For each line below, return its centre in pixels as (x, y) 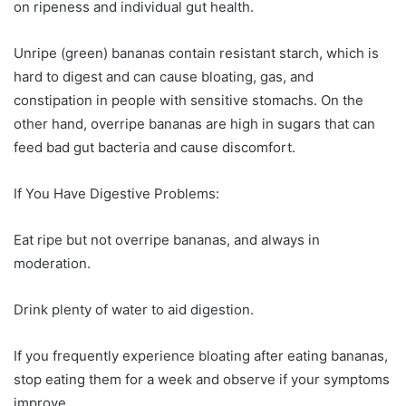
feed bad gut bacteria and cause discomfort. (155, 148)
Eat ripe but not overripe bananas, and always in (167, 240)
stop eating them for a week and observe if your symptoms (202, 380)
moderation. (52, 264)
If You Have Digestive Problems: (116, 194)
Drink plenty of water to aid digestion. (134, 310)
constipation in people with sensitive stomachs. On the (188, 101)
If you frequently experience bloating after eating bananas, (201, 356)
